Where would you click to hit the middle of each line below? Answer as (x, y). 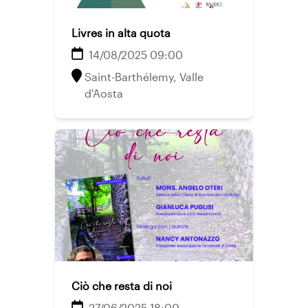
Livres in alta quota (121, 33)
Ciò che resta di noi (122, 286)
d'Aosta (104, 93)
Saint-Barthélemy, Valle (144, 77)
